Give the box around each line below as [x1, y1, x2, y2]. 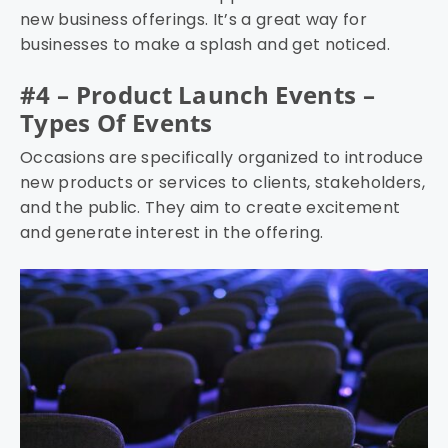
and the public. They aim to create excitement [20, 196, 401, 220]
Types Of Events [20, 106, 213, 140]
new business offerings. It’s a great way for [20, 8, 368, 32]
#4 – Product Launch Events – [20, 78, 375, 112]
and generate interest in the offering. [20, 221, 324, 245]
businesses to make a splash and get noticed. [20, 33, 391, 57]
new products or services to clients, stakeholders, [20, 171, 426, 195]
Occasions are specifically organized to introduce [20, 146, 424, 170]
